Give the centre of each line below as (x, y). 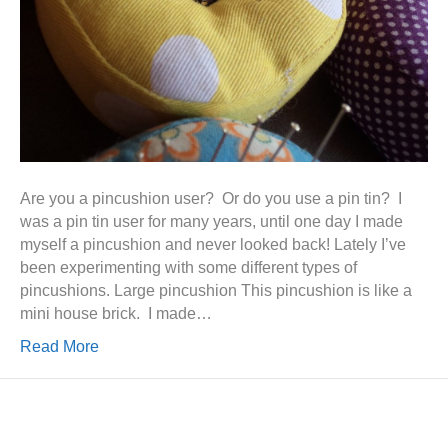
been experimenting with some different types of (188, 267)
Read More (59, 346)
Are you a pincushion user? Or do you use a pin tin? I (211, 198)
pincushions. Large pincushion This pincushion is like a (216, 290)
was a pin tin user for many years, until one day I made (211, 221)
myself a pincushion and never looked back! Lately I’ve (213, 244)
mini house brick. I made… (116, 313)
